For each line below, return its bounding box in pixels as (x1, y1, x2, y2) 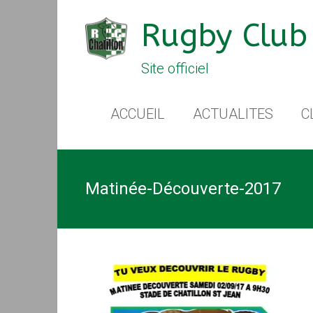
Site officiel (141, 60, 209, 77)
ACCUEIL (110, 105, 165, 122)
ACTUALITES (193, 105, 273, 122)
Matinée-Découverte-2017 (85, 179, 281, 198)
